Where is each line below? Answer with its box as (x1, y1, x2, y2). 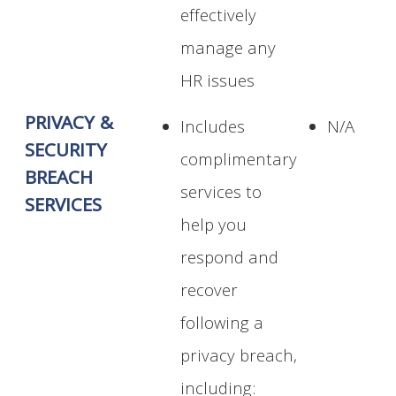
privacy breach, (180, 344, 298, 373)
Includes (180, 115, 246, 144)
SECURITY (25, 137, 108, 169)
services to (180, 180, 263, 209)
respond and (180, 246, 279, 275)
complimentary (180, 148, 298, 177)
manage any (180, 36, 277, 65)
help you (180, 213, 247, 242)
